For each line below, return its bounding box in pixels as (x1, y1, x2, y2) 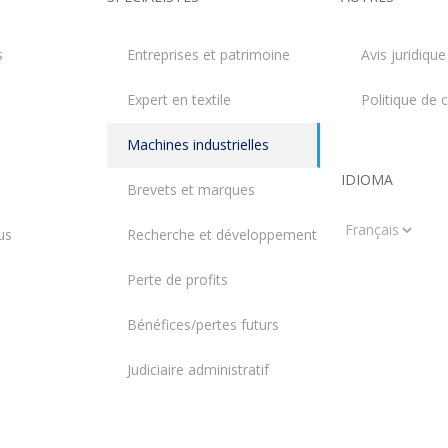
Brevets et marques (127, 179, 255, 199)
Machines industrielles (127, 134, 269, 154)
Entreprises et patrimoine (127, 44, 290, 64)
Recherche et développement (127, 224, 317, 244)
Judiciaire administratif (127, 359, 269, 379)
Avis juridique (361, 44, 446, 64)
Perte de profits (127, 269, 228, 289)
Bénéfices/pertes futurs (127, 314, 279, 334)
